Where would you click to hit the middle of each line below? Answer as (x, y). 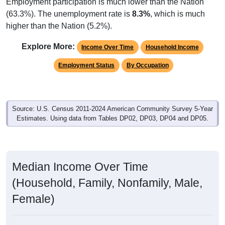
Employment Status (87, 66)
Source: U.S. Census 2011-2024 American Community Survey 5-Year (113, 109)
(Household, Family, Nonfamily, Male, (107, 183)
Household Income (172, 47)
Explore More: (48, 47)
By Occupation (147, 66)
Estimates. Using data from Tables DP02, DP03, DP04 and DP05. (113, 119)
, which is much (178, 14)
